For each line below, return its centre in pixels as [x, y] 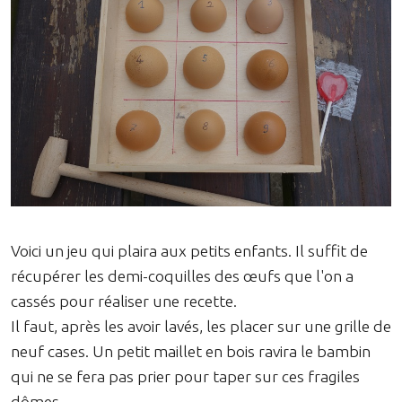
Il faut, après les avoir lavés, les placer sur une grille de [201, 326]
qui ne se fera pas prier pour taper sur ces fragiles [185, 376]
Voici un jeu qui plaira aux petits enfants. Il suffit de [189, 250]
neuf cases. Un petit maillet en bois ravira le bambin [191, 351]
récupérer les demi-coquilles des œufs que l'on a [182, 275]
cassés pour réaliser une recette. [124, 301]
